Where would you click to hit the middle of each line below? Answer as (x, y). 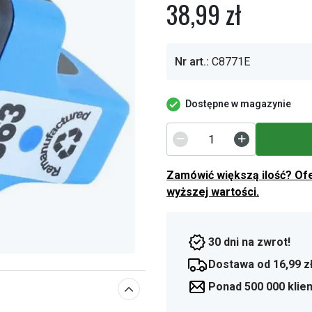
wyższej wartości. (213, 192)
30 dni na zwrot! (249, 242)
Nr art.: (192, 62)
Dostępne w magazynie (238, 104)
